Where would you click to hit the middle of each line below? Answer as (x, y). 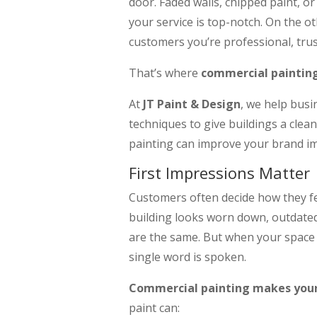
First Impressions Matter (219, 172)
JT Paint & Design (192, 104)
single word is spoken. (188, 257)
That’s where (165, 73)
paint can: (154, 307)
